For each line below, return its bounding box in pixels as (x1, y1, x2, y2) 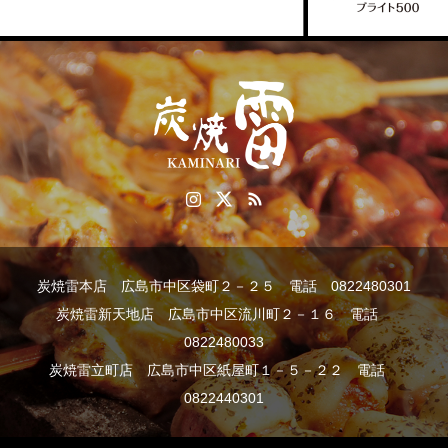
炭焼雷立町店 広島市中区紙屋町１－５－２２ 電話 (49, 361, 399, 378)
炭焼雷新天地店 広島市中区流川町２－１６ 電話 (56, 305, 392, 322)
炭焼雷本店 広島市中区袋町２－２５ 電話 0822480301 (37, 277, 411, 294)
